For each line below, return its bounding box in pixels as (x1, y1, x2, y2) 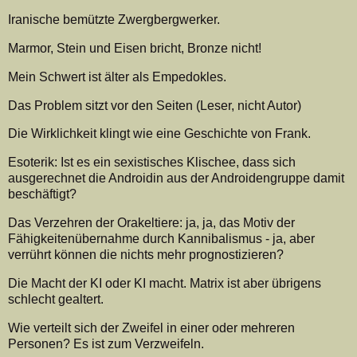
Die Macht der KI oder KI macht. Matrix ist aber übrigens (8, 276, 321, 290)
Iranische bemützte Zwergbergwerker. (8, 13, 220, 27)
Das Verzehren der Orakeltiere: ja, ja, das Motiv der (8, 215, 295, 229)
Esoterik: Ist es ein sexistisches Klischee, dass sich (8, 155, 296, 170)
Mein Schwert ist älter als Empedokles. (8, 69, 226, 84)
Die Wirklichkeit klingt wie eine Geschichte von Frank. (8, 127, 311, 141)
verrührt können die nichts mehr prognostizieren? (8, 247, 284, 261)
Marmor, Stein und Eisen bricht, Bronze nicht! (8, 41, 261, 55)
